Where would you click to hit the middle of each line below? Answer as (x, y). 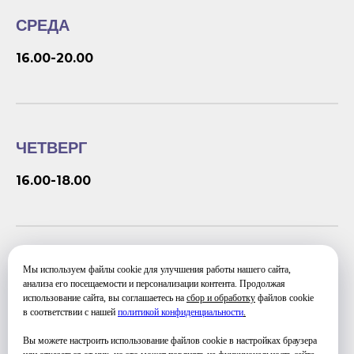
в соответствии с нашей (70, 313)
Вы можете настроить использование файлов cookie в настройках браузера (170, 341)
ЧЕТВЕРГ (51, 148)
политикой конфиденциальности (181, 313)
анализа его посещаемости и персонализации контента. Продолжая (154, 284)
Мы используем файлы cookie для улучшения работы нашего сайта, (157, 270)
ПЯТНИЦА (54, 270)
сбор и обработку (221, 298)
